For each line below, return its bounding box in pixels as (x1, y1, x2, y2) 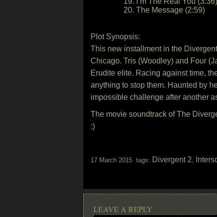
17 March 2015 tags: (91, 156, 152, 164)
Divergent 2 (152, 155, 192, 164)
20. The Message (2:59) (124, 6, 205, 14)
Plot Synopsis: (91, 32, 140, 41)
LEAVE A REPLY (93, 204, 153, 214)
